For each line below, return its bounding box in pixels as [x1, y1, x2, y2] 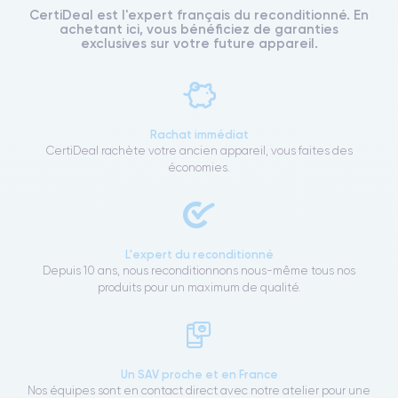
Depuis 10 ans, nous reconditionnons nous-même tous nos [43, 264, 355, 278]
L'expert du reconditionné [124, 247, 274, 262]
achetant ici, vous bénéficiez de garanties [60, 20, 338, 38]
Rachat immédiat [149, 127, 249, 142]
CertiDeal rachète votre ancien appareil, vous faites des [45, 144, 353, 158]
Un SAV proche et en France [120, 367, 278, 382]
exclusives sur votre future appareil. [80, 35, 318, 52]
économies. [168, 161, 230, 175]
